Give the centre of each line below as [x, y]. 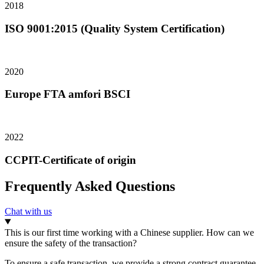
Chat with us [28, 211]
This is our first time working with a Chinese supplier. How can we [129, 232]
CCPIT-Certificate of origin [70, 160]
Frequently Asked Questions [90, 186]
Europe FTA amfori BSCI [67, 94]
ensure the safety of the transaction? [71, 243]
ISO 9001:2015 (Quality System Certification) [115, 28]
